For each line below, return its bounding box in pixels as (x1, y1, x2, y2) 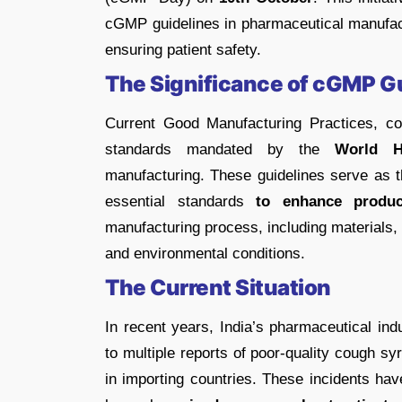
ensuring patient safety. (105, 40, 261, 58)
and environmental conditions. (105, 244, 305, 262)
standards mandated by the (105, 140, 335, 158)
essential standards (105, 192, 257, 210)
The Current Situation (105, 274, 331, 301)
